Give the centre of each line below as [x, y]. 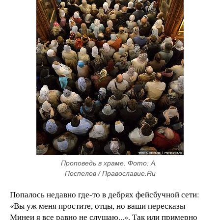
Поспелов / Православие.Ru [110, 174]
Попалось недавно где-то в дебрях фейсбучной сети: [105, 194]
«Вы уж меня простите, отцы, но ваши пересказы [97, 206]
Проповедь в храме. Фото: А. [109, 163]
